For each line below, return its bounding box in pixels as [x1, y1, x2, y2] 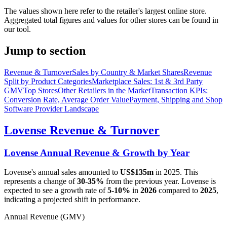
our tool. [4, 24, 31, 33]
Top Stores [23, 86, 58, 95]
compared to [157, 186, 200, 195]
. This [180, 168, 198, 177]
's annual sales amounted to [31, 168, 120, 177]
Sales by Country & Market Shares [72, 67, 183, 77]
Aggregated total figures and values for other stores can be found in [4, 15, 218, 24]
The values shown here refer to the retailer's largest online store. [4, 6, 207, 15]
